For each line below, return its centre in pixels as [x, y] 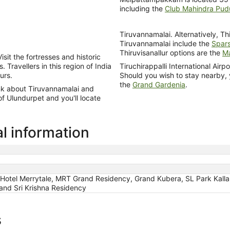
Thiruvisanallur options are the [171, 52]
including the [142, 8]
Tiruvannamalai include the [166, 43]
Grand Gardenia [159, 84]
